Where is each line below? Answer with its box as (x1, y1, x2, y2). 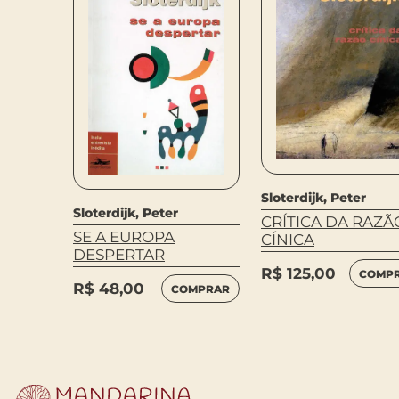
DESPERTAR (73, 245, 165, 264)
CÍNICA (261, 231, 314, 249)
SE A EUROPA (73, 227, 175, 246)
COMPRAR (170, 281, 230, 296)
